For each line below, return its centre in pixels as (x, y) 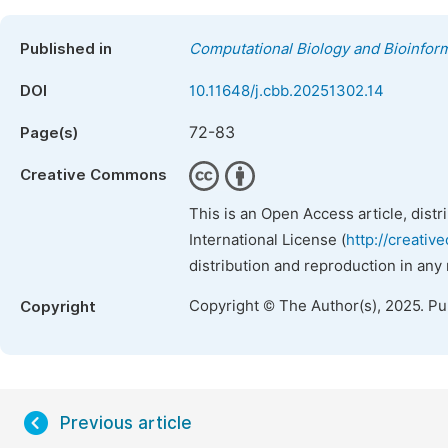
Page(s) (49, 133)
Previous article (126, 423)
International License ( (267, 240)
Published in (66, 49)
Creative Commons (93, 175)
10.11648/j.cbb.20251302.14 (286, 91)
